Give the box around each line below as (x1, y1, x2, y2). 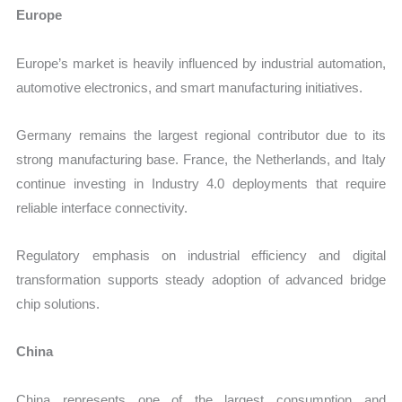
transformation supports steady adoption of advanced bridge (16, 272, 386, 288)
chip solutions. (16, 296, 100, 312)
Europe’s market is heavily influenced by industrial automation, (16, 55, 386, 71)
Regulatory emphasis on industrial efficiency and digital (16, 248, 386, 264)
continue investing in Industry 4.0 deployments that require (16, 175, 386, 191)
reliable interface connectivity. (16, 199, 188, 215)
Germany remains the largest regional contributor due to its (16, 127, 386, 143)
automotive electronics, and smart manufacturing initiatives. (16, 79, 363, 95)
